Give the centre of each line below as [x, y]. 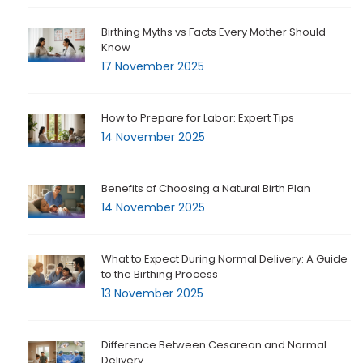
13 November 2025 [152, 294]
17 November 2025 [153, 67]
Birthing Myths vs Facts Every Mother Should [214, 32]
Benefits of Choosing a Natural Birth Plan [206, 189]
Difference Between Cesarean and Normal [214, 345]
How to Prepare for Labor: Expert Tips [198, 118]
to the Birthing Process [160, 275]
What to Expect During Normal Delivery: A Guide [224, 259]
